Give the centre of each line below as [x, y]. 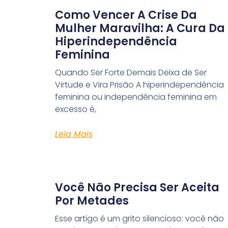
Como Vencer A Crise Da [126, 15]
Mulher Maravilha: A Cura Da [140, 28]
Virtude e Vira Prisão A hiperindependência [139, 85]
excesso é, [75, 109]
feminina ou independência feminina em [136, 97]
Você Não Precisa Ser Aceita [137, 188]
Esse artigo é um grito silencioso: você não [139, 219]
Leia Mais [74, 134]
